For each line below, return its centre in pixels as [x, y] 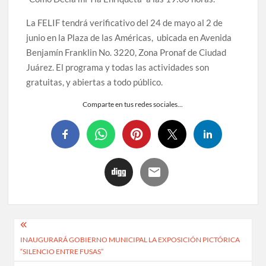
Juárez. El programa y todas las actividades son [118, 67]
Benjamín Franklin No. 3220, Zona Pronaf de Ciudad [126, 53]
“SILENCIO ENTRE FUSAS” [62, 251]
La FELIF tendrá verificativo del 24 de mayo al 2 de [125, 23]
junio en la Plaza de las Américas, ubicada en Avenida [129, 38]
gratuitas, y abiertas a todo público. [95, 82]
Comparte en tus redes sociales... [133, 104]
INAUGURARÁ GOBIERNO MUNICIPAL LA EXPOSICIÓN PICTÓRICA [130, 239]
